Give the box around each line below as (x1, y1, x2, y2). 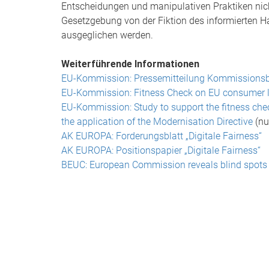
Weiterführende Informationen (61, 58, 199, 70)
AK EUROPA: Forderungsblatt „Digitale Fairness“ (61, 130, 262, 142)
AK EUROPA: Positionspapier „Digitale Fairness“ (61, 145, 261, 156)
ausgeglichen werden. (61, 29, 153, 41)
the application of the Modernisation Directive (61, 116, 253, 127)
